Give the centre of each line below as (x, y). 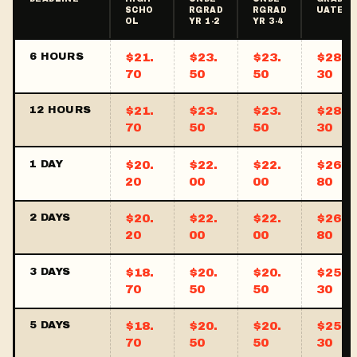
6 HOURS (57, 56)
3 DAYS (50, 271)
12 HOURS (61, 110)
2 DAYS (50, 218)
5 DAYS (50, 325)
